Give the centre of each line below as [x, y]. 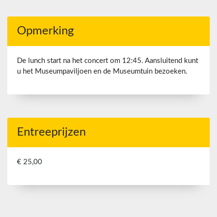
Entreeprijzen [51, 132]
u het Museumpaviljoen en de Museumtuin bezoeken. [102, 72]
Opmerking [45, 31]
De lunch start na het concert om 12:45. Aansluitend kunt [108, 61]
